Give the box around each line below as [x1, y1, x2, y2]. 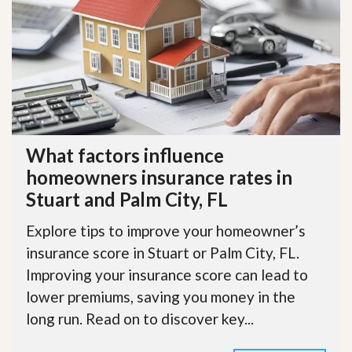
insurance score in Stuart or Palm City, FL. [26, 244, 299, 262]
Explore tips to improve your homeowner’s [26, 222, 306, 240]
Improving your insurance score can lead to [26, 266, 308, 284]
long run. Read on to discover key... [26, 310, 254, 328]
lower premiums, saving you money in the [26, 288, 295, 306]
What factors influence [26, 144, 224, 167]
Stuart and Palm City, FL [26, 188, 228, 211]
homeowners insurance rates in [26, 166, 292, 189]
